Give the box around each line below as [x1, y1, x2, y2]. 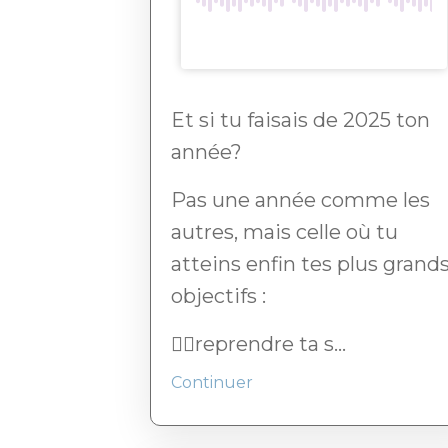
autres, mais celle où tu [171, 220, 398, 245]
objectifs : [171, 284, 266, 309]
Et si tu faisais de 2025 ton [171, 108, 430, 133]
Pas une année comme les [171, 188, 430, 213]
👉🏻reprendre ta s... [171, 332, 346, 357]
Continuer [171, 373, 253, 393]
